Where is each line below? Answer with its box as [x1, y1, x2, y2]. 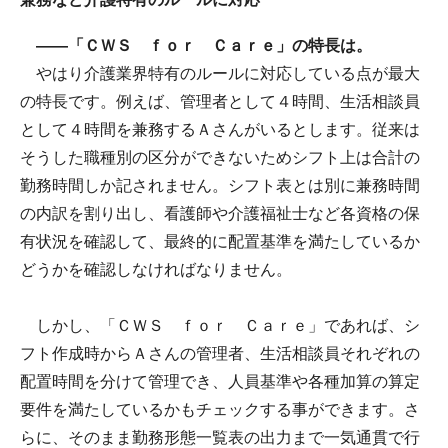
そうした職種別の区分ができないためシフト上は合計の [20, 149, 420, 167]
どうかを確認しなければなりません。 [20, 261, 292, 279]
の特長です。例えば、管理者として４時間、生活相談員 [20, 93, 420, 111]
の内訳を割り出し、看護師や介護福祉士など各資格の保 [20, 205, 420, 223]
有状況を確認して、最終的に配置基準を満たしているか [20, 233, 420, 251]
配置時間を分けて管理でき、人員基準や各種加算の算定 [20, 373, 420, 391]
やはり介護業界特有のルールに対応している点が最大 [20, 65, 420, 83]
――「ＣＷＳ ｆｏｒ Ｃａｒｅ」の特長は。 [36, 37, 372, 55]
